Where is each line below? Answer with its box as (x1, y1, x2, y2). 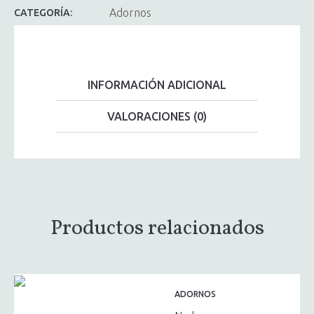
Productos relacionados (50, 213, 264, 243)
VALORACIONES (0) (107, 109, 207, 123)
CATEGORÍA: (14, 6, 72, 18)
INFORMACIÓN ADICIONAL (88, 78, 226, 91)
